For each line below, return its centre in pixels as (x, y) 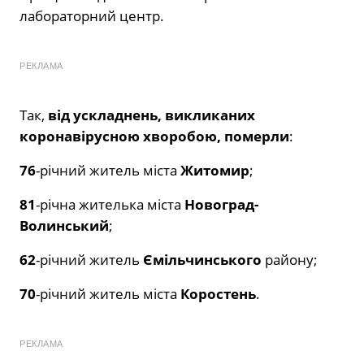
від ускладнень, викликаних (152, 115)
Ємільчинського (202, 260)
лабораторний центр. (92, 16)
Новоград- (221, 205)
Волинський (64, 226)
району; (290, 260)
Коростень (218, 294)
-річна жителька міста (110, 205)
